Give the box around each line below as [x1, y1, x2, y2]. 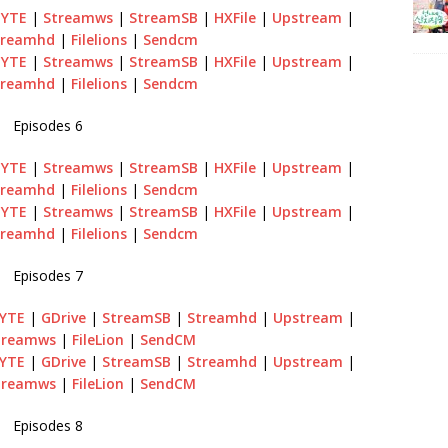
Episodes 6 [13, 115, 84, 135]
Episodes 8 [13, 415, 84, 435]
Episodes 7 [13, 265, 84, 285]
